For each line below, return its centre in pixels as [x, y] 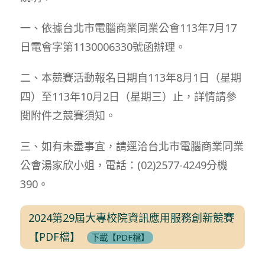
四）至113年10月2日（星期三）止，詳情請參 [128, 96]
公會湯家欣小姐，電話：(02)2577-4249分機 [124, 165]
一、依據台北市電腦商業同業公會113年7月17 [128, 28]
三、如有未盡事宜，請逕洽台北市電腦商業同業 [132, 146]
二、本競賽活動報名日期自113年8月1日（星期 [130, 77]
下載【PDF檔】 [120, 237]
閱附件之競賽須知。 [68, 115]
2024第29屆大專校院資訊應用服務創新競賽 [132, 217]
